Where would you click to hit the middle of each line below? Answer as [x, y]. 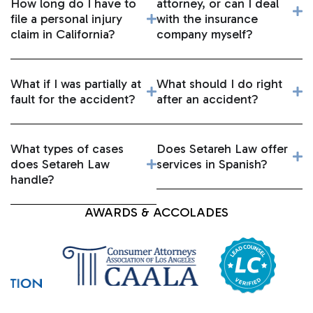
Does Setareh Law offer [222, 149]
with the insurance [207, 19]
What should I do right [219, 84]
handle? [32, 180]
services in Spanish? [212, 165]
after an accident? [208, 100]
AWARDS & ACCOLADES [156, 213]
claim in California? [63, 35]
